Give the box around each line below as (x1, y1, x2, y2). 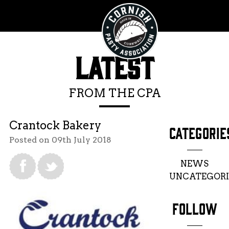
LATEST (75, 55, 154, 83)
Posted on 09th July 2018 (9, 135, 111, 145)
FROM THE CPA (68, 86, 161, 100)
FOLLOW (172, 202, 217, 217)
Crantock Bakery (9, 119, 101, 132)
